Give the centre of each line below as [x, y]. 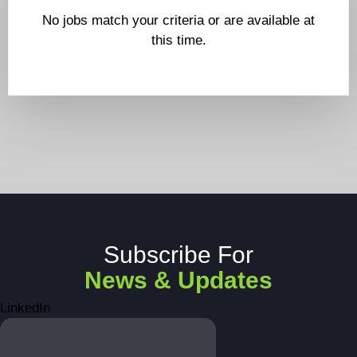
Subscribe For [178, 255]
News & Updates [178, 280]
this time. [178, 41]
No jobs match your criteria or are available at [178, 21]
